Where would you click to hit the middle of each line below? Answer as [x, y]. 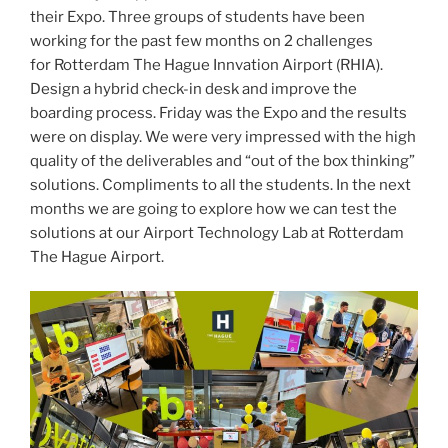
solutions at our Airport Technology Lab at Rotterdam [217, 232]
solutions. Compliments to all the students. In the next [220, 184]
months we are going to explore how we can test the [213, 208]
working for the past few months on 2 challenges [201, 40]
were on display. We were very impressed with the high [223, 136]
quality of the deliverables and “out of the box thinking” [222, 160]
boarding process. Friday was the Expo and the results [218, 112]
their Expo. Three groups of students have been [197, 16]
